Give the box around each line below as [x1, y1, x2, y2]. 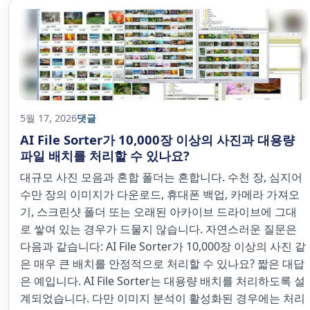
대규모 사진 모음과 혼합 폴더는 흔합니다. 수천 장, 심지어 [20, 170, 302, 185]
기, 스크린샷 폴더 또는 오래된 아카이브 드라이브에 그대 [20, 204, 297, 219]
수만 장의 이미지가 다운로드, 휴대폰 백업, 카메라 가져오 [20, 187, 300, 202]
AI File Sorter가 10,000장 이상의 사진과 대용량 [20, 131, 295, 148]
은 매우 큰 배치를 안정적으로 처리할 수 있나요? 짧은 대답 [20, 256, 304, 271]
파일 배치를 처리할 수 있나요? [20, 147, 190, 164]
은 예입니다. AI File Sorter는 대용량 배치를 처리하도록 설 [20, 273, 305, 289]
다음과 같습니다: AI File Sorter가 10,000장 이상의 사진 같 [20, 239, 306, 254]
